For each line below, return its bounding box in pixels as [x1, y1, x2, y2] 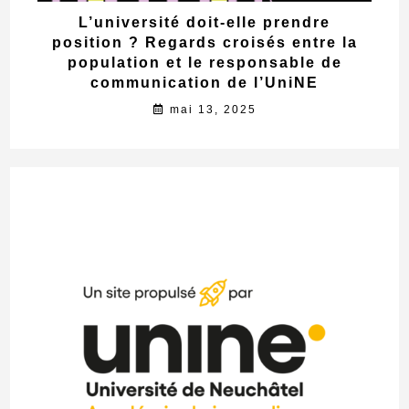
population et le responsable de [67, 55, 342, 71]
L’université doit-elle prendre [79, 15, 330, 31]
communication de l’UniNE [90, 75, 319, 91]
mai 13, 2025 [169, 103, 257, 117]
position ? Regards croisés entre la [51, 35, 358, 51]
